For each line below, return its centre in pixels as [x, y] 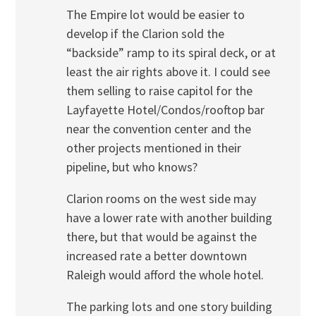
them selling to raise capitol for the [159, 90]
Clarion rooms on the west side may [161, 198]
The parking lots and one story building [169, 306]
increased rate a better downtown [156, 255]
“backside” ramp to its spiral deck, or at [171, 52]
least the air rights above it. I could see [168, 71]
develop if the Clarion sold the [145, 33]
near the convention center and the [158, 128]
